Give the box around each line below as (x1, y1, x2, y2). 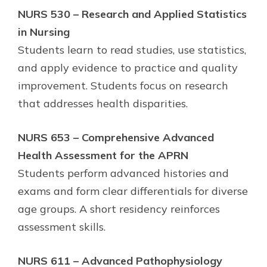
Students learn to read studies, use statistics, (18, 42, 246, 57)
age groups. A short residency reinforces (18, 201, 220, 216)
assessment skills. (18, 219, 105, 234)
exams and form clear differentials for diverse (18, 184, 248, 198)
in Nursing (18, 24, 70, 39)
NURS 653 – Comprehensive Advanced (18, 130, 214, 144)
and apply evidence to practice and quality (18, 60, 238, 74)
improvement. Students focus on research (18, 78, 228, 92)
